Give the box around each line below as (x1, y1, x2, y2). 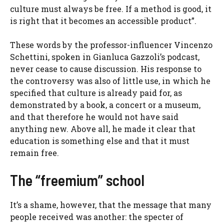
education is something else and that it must (10, 135, 189, 146)
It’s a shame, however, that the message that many (10, 199, 211, 210)
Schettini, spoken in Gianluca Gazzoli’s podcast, (10, 51, 199, 62)
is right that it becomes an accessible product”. (10, 15, 196, 26)
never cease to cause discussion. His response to (10, 63, 201, 74)
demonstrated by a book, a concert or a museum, (10, 99, 200, 110)
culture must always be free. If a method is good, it (10, 3, 211, 14)
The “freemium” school (10, 171, 144, 189)
